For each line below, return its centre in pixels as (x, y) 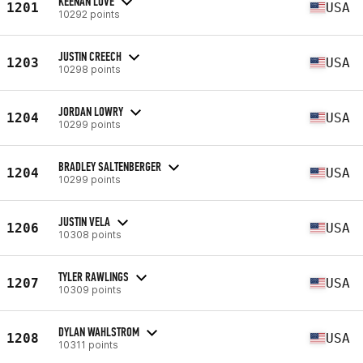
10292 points (89, 14)
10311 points (88, 344)
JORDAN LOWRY (91, 111)
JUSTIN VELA (84, 221)
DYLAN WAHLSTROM (99, 331)
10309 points (90, 289)
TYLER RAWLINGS (94, 276)
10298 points (90, 69)
